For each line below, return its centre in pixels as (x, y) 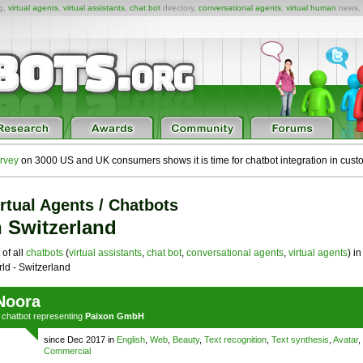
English (130, 340)
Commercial (67, 351)
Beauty (186, 340)
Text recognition (235, 340)
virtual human (311, 8)
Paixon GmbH (114, 316)
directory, (179, 8)
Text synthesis (300, 340)
